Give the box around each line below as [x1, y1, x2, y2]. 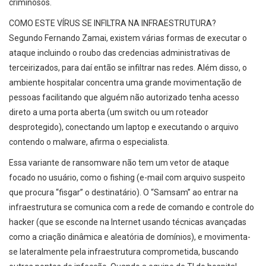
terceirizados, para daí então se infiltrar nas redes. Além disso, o [9, 63, 247, 72]
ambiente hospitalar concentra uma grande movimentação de [9, 78, 242, 87]
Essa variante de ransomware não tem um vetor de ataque [9, 158, 229, 167]
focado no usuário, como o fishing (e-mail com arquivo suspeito [9, 173, 245, 182]
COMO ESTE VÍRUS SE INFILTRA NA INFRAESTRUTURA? [9, 18, 216, 28]
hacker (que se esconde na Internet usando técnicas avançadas [9, 217, 246, 227]
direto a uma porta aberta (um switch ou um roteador [9, 107, 208, 117]
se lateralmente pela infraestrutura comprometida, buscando [9, 247, 239, 256]
